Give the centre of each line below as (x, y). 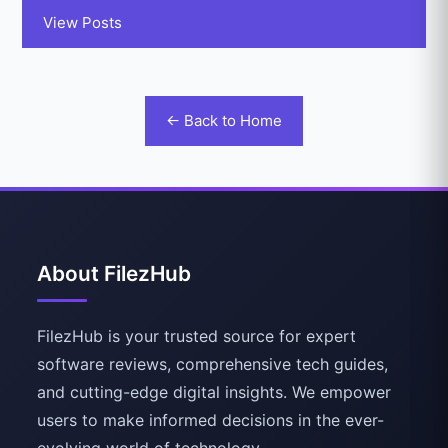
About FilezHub (114, 273)
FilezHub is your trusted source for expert (197, 335)
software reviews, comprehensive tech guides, (213, 363)
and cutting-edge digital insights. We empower (214, 391)
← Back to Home (224, 120)
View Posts (83, 22)
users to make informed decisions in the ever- (211, 419)
